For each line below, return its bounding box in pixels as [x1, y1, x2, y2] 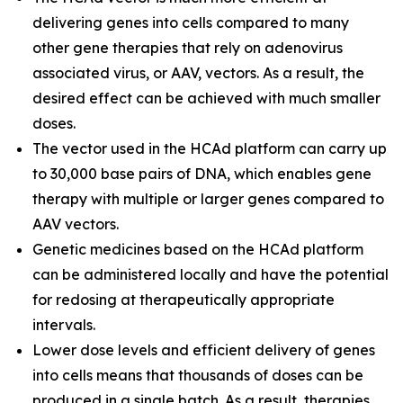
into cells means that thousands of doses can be [32, 366, 363, 384]
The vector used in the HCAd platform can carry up [32, 139, 387, 157]
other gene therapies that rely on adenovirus [32, 39, 343, 57]
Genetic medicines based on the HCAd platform [32, 240, 363, 258]
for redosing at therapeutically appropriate [32, 291, 335, 309]
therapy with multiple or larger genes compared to [32, 190, 384, 208]
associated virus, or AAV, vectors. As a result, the [32, 64, 364, 82]
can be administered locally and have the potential [32, 265, 389, 283]
